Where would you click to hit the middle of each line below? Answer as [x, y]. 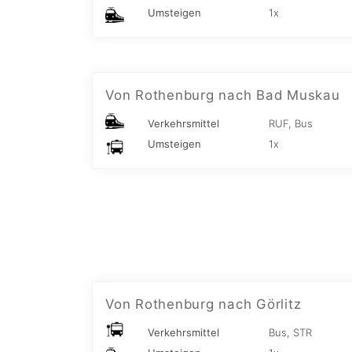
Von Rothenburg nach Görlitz [203, 304]
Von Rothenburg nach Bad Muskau [223, 95]
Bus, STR [290, 333]
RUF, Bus [291, 124]
